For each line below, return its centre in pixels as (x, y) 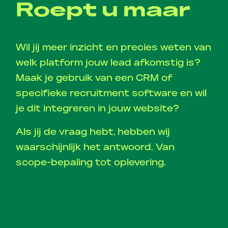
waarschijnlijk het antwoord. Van (95, 148)
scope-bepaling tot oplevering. (91, 163)
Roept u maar (103, 11)
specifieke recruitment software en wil (111, 94)
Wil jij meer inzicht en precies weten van (114, 48)
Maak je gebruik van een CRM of (94, 79)
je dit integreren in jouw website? (98, 109)
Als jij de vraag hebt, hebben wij (93, 133)
